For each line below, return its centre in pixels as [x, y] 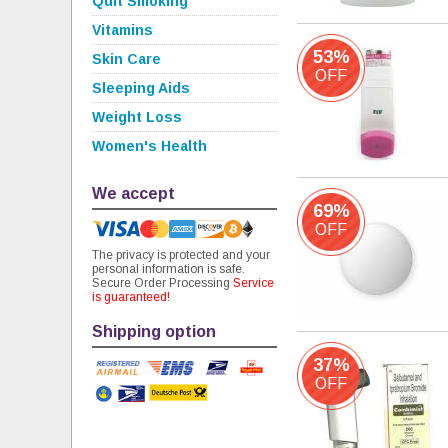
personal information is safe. [168, 269]
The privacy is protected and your [181, 255]
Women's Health [149, 146]
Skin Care [126, 59]
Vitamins [122, 30]
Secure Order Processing [162, 283]
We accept [133, 193]
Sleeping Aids [141, 88]
